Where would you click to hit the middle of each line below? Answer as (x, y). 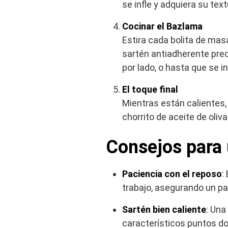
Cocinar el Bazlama (162, 26)
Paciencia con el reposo (172, 174)
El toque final (150, 90)
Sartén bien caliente (164, 210)
